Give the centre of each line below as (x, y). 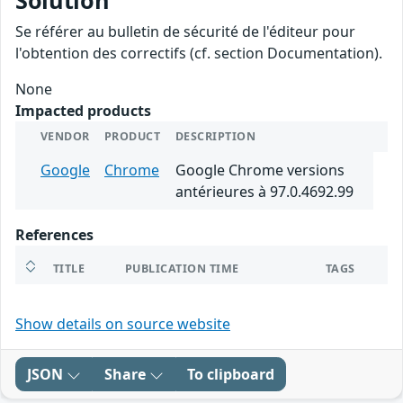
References (54, 235)
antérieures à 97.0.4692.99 (264, 192)
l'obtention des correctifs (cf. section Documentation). (199, 54)
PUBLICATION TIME (182, 269)
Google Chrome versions (260, 170)
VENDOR (65, 137)
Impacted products (83, 111)
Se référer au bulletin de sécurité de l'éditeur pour (185, 32)
